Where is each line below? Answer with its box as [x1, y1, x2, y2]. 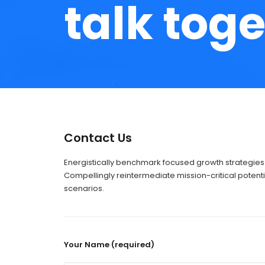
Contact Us [64, 130, 132, 146]
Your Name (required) [64, 239, 154, 250]
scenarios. [64, 183, 104, 194]
